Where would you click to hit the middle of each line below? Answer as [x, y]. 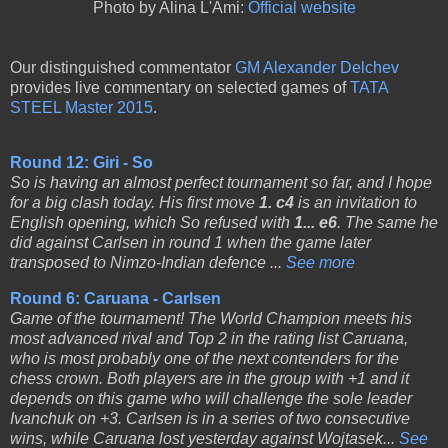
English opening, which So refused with [152, 223]
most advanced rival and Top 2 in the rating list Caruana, [209, 339]
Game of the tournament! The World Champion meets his [211, 319]
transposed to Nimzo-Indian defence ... [148, 263]
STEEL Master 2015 [81, 107]
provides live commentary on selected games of [180, 87]
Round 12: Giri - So [81, 163]
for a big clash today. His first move [134, 203]
